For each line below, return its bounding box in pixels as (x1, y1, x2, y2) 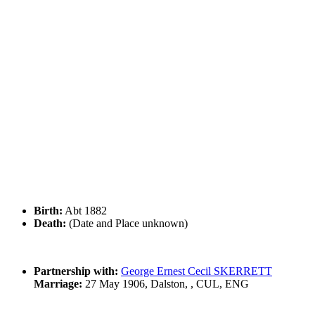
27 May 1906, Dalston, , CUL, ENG (82, 278, 249, 290)
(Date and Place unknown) (66, 217, 188, 230)
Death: (34, 217, 66, 230)
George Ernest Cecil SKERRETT (121, 265, 272, 278)
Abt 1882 (63, 205, 107, 217)
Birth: (34, 205, 63, 217)
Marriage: (34, 278, 82, 290)
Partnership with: (34, 265, 118, 278)
